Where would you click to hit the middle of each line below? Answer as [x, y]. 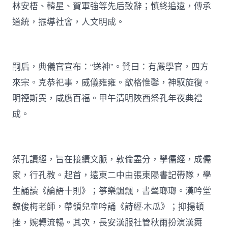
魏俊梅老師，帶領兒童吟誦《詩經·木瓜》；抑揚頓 [108, 207]
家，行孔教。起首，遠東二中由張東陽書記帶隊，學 [112, 175]
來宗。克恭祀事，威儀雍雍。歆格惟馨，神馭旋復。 [112, 83]
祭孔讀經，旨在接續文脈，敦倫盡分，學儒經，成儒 [112, 159]
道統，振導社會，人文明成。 [69, 22]
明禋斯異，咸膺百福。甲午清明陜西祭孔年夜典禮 [108, 99]
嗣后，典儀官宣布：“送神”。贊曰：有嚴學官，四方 [111, 67]
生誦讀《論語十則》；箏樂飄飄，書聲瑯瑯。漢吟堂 [112, 191]
